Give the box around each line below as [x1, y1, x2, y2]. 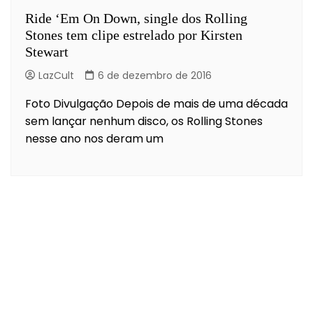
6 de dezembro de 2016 [98, 68, 212, 82]
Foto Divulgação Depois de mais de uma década [25, 95, 288, 112]
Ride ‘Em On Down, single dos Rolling [25, 10, 247, 26]
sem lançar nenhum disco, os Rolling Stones [25, 112, 263, 129]
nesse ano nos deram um [25, 130, 163, 147]
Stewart [25, 43, 68, 59]
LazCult [38, 68, 74, 82]
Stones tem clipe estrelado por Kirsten [25, 27, 242, 43]
